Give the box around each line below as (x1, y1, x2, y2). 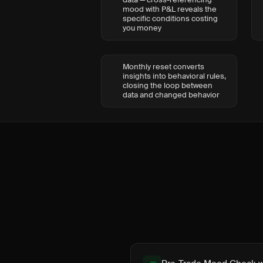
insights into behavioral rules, (123, 71, 226, 81)
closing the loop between (123, 80, 213, 90)
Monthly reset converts (123, 62, 204, 72)
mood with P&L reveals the (123, 4, 217, 14)
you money (123, 23, 161, 33)
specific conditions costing (123, 14, 218, 23)
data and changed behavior (123, 90, 220, 100)
